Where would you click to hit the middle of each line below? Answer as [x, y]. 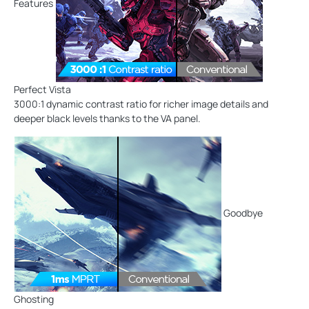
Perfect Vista [42, 89]
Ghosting [34, 299]
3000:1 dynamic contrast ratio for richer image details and [141, 103]
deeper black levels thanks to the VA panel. [107, 118]
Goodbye [242, 212]
